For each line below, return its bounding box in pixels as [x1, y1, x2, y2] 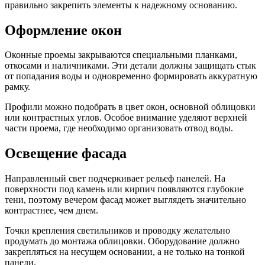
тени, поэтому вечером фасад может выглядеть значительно [5, 195, 246, 205]
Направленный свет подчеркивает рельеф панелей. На [5, 173, 225, 184]
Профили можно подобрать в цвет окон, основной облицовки [5, 102, 256, 112]
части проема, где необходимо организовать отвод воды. [5, 123, 233, 134]
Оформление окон [5, 22, 122, 38]
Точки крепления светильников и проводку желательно [5, 225, 230, 236]
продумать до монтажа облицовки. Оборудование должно [5, 236, 240, 247]
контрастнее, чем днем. [5, 205, 98, 216]
